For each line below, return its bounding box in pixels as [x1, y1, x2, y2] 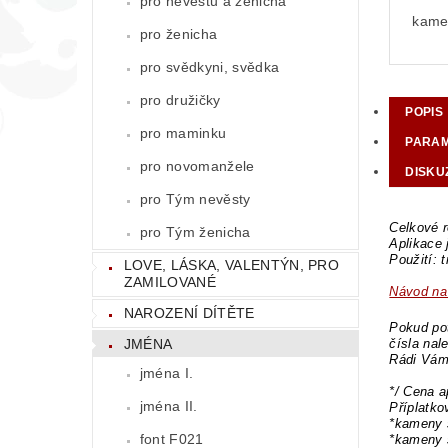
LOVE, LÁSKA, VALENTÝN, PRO [123, 257, 340, 274]
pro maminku [139, 124, 227, 141]
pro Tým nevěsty [139, 190, 251, 207]
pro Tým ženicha [139, 223, 251, 240]
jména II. [139, 398, 198, 415]
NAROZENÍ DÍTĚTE [123, 304, 255, 321]
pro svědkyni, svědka [139, 58, 280, 75]
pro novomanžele [139, 157, 255, 174]
